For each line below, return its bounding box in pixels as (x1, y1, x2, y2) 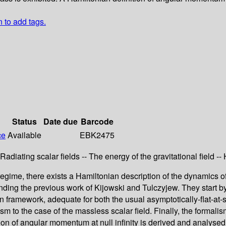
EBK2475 (80, 129, 115, 141)
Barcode (81, 116, 114, 128)
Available (8, 129, 41, 141)
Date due (43, 116, 78, 128)
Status (12, 116, 37, 128)
